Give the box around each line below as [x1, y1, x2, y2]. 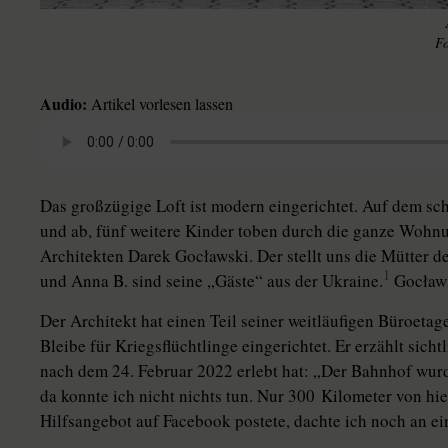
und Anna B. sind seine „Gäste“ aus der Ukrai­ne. [40, 268, 383, 292]
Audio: [40, 91, 87, 115]
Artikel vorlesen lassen [87, 92, 233, 114]
